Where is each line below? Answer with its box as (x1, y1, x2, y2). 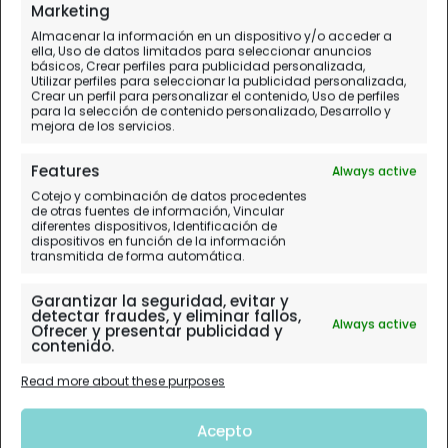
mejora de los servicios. (31, 117, 175, 135)
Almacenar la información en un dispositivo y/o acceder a (31, 27, 392, 45)
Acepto (196, 420, 252, 441)
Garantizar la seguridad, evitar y (31, 290, 289, 312)
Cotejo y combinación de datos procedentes (31, 187, 307, 205)
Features (31, 160, 100, 182)
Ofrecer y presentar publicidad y (31, 320, 283, 342)
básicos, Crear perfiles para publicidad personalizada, (31, 57, 365, 75)
